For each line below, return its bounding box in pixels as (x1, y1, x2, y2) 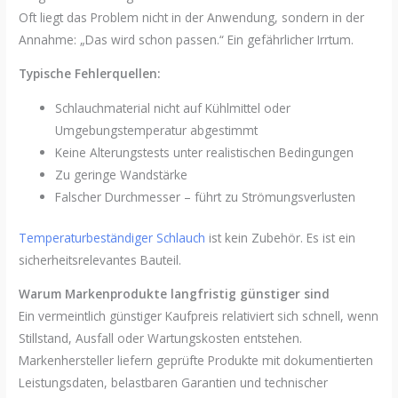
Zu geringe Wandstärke (55, 165, 188, 183)
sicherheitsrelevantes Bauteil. (19, 251, 182, 268)
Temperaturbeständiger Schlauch (19, 228, 206, 246)
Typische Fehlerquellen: (19, 65, 162, 83)
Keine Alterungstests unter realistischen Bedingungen (55, 143, 354, 161)
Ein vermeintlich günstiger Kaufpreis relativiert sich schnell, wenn (19, 307, 379, 325)
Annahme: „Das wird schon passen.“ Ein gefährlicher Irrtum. (19, 30, 354, 48)
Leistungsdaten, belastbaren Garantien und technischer (19, 374, 329, 392)
